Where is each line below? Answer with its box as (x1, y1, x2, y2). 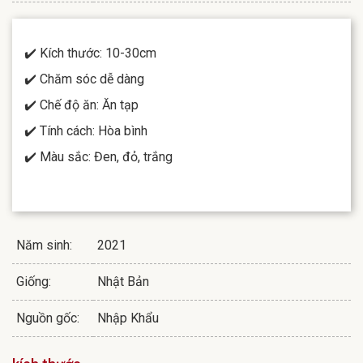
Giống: (16, 273, 51, 289)
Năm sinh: (16, 237, 72, 253)
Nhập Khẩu (97, 310, 159, 326)
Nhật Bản (97, 273, 149, 289)
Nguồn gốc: (16, 310, 79, 326)
